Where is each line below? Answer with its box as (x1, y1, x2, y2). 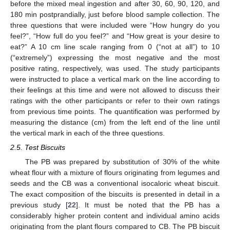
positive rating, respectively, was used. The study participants (10, 64, 220, 72)
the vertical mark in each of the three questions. (10, 128, 165, 137)
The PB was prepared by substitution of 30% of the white (25, 158, 220, 166)
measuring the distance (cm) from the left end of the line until (10, 118, 220, 126)
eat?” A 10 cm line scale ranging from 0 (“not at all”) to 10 (10, 42, 220, 51)
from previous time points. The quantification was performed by (10, 107, 220, 116)
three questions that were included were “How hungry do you (10, 21, 220, 29)
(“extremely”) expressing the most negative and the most (10, 53, 220, 62)
